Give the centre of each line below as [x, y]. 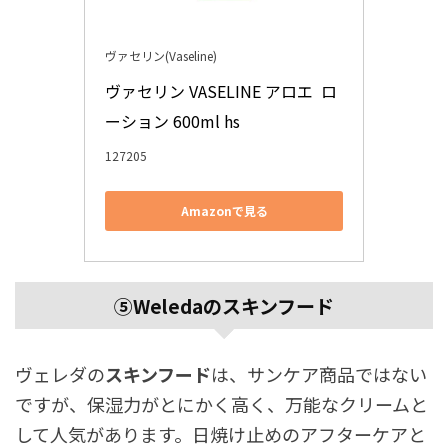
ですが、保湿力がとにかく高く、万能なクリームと [221, 403]
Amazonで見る [224, 211]
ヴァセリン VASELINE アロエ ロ [221, 90]
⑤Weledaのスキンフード [224, 305]
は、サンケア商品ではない [319, 373]
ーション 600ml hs [174, 120]
